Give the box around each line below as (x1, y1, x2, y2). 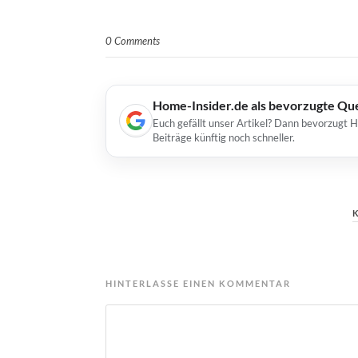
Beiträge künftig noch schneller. (153, 130, 295, 144)
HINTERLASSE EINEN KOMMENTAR (105, 277, 291, 288)
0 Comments (105, 34, 160, 47)
